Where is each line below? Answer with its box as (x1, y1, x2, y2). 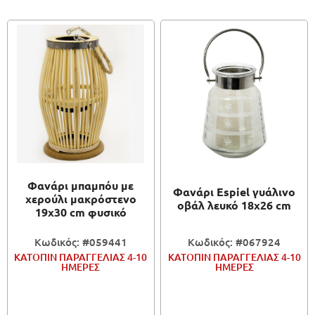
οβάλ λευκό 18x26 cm (177, 198, 292, 213)
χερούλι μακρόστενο (25, 191, 136, 206)
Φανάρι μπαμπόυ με (27, 177, 134, 193)
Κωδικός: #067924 (188, 235, 281, 250)
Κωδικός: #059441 (34, 235, 127, 250)
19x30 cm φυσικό (34, 204, 127, 219)
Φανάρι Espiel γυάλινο (173, 184, 296, 200)
